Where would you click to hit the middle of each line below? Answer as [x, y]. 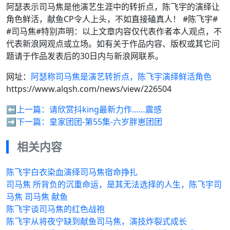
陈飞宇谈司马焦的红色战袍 [55, 209]
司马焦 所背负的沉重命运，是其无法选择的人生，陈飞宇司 [114, 184]
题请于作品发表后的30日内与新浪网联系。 [85, 56]
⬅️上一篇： [28, 109]
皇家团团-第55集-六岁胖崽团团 [106, 121]
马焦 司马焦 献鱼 [37, 196]
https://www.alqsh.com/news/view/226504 [89, 89]
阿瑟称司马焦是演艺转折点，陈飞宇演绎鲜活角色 [121, 76]
